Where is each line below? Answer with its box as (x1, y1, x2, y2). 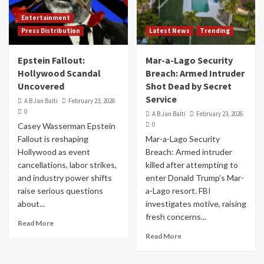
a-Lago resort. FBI (145, 186, 211, 196)
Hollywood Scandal (18, 67, 101, 79)
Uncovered (18, 80, 64, 92)
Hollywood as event (18, 147, 90, 157)
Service (145, 93, 177, 105)
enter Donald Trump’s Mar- (145, 173, 244, 183)
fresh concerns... (145, 212, 206, 222)
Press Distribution (21, 27, 80, 35)
